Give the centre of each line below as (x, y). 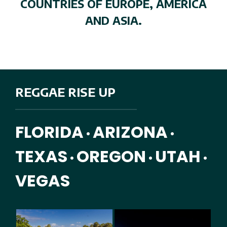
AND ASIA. (113, 21)
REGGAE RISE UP (65, 92)
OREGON (111, 157)
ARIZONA (130, 132)
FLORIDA (49, 132)
